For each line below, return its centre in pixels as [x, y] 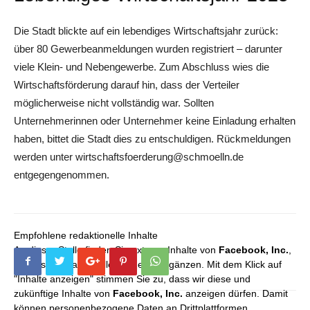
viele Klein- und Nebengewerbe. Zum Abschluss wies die [142, 66]
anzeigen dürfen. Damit [235, 293]
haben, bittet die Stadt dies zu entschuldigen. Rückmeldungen [152, 138]
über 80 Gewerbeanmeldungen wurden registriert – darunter [148, 48]
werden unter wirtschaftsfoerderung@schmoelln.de [129, 156]
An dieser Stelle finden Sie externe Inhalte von [116, 249]
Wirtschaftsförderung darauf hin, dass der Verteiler [127, 84]
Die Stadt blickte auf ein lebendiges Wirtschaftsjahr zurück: [146, 30]
